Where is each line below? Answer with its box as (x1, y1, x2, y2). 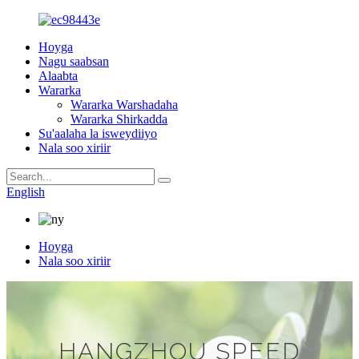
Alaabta (38, 69, 78, 83)
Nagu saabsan (38, 54, 109, 68)
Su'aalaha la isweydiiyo (38, 127, 157, 140)
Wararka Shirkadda (71, 112, 167, 126)
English (6, 185, 45, 199)
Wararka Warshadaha (71, 98, 178, 111)
